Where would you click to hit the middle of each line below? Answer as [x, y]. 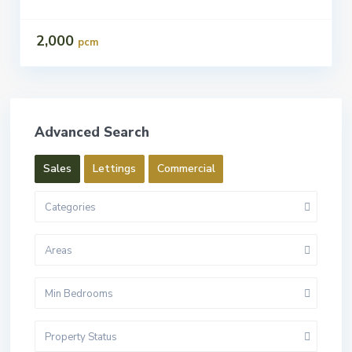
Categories [70, 208]
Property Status [81, 337]
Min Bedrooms [79, 294]
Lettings [114, 169]
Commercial [186, 169]
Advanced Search [92, 133]
